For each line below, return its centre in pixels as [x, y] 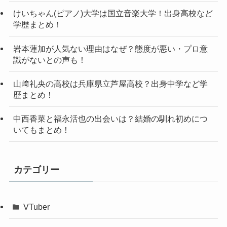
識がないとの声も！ [49, 60]
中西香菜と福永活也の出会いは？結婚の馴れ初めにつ [110, 119]
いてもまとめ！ [41, 130]
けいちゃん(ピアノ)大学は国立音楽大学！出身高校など [113, 13]
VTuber [37, 207]
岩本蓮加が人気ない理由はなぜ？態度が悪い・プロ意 [110, 48]
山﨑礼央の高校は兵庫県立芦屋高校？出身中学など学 [110, 83]
